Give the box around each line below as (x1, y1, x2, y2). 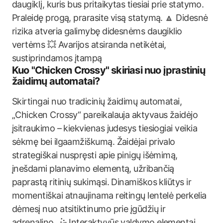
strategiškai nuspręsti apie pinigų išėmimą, (12, 150, 178, 160)
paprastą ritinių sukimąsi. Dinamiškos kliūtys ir (12, 177, 192, 187)
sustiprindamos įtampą (12, 53, 102, 63)
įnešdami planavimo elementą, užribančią (12, 163, 174, 174)
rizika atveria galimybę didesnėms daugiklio (12, 26, 182, 36)
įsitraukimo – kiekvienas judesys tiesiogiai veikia (12, 123, 197, 133)
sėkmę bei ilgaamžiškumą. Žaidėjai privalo (12, 136, 175, 147)
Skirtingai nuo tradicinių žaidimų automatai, (12, 96, 182, 107)
